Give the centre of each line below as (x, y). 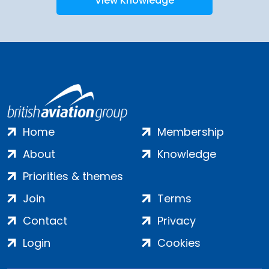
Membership (191, 132)
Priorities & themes (73, 177)
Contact (45, 221)
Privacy (177, 221)
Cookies (179, 243)
